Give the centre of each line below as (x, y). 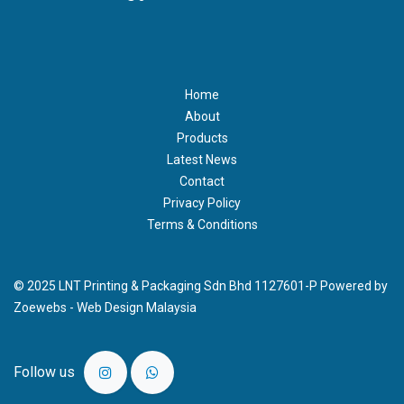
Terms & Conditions (202, 225)
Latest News (202, 160)
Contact (202, 182)
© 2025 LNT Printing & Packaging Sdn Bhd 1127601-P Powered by (201, 286)
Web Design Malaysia (137, 308)
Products (202, 138)
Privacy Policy (202, 203)
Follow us (44, 372)
